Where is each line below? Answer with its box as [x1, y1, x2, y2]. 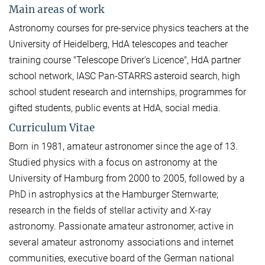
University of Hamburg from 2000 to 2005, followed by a [9, 172, 245, 184]
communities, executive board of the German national [9, 252, 235, 264]
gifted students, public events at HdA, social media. [9, 102, 221, 114]
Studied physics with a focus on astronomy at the [9, 156, 217, 168]
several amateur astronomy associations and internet [9, 236, 234, 248]
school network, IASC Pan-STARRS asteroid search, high [9, 70, 240, 82]
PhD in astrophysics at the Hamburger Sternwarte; [9, 188, 218, 200]
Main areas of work [9, 2, 104, 16]
